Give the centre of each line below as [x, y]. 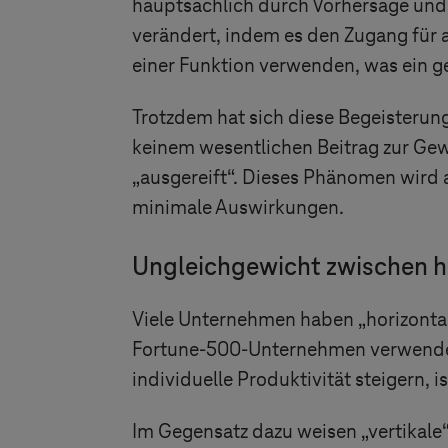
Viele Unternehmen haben [245, 320]
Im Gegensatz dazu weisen [246, 432]
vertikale [405, 432]
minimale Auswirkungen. [238, 208]
